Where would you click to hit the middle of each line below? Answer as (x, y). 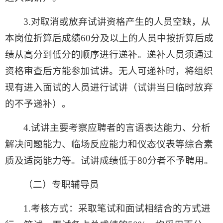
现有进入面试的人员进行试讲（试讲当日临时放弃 (109, 88)
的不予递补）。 (38, 104)
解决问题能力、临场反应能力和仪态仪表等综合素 (109, 144)
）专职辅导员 (71, 185)
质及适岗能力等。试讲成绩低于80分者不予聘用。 (109, 161)
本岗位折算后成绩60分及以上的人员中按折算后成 (109, 38)
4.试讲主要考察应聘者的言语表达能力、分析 (117, 128)
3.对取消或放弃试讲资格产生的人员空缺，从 (117, 22)
